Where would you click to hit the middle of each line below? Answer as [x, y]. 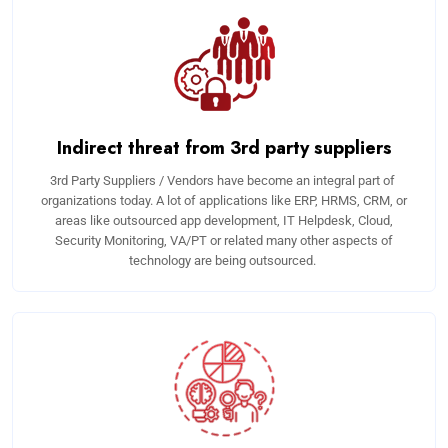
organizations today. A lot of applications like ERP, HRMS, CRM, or [224, 201]
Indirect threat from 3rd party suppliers [224, 148]
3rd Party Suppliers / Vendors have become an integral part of [224, 181]
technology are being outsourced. [224, 261]
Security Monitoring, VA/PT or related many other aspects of [224, 241]
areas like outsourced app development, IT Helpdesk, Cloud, [224, 221]
